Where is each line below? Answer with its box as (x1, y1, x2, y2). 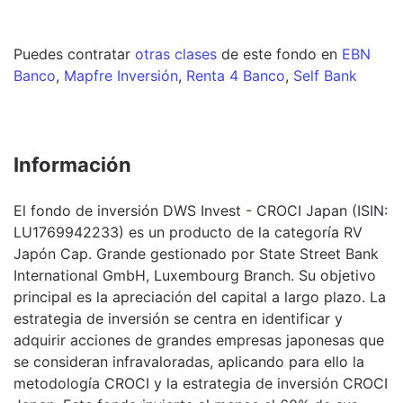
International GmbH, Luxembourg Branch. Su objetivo (13, 265, 376, 284)
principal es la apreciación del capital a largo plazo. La (13, 287, 386, 306)
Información (13, 152, 131, 176)
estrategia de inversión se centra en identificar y (13, 309, 343, 327)
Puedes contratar (13, 44, 135, 63)
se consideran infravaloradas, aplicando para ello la (13, 352, 364, 371)
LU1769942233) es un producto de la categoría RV (13, 222, 363, 241)
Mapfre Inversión (64, 66, 178, 85)
